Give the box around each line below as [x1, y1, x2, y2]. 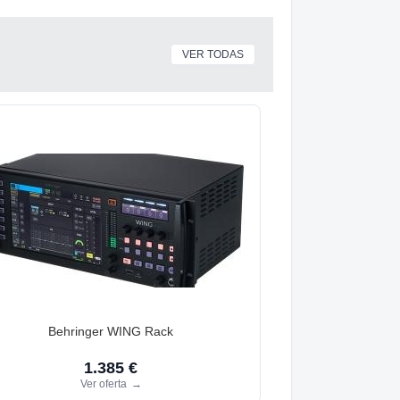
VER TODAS [182, 48, 244, 61]
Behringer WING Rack [48, 323, 173, 338]
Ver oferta [79, 377, 129, 390]
